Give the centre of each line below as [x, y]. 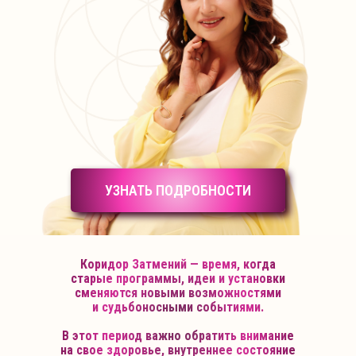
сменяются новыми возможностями [178, 293]
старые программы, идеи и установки [178, 279]
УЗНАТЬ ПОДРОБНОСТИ [178, 190]
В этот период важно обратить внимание [178, 336]
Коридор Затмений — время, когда [178, 264]
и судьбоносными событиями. [178, 307]
